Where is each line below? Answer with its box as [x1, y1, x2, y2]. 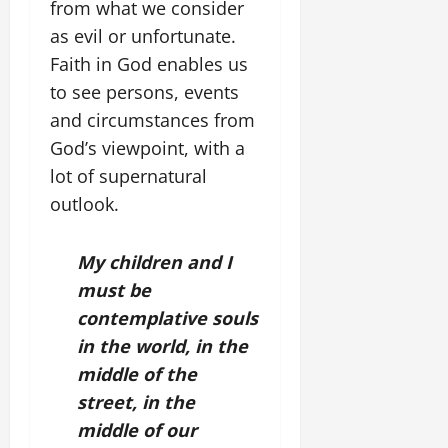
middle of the [77, 362, 197, 386]
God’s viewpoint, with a [50, 136, 245, 160]
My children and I [77, 250, 232, 274]
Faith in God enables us [50, 52, 248, 76]
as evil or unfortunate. [50, 24, 236, 48]
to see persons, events [50, 80, 239, 104]
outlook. [50, 192, 119, 216]
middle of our [77, 418, 197, 442]
